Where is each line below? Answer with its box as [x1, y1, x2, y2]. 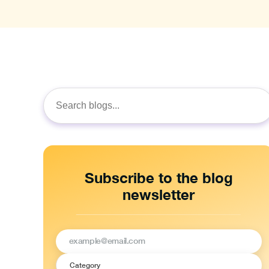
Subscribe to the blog [84, 169, 233, 186]
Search [43, 104, 68, 115]
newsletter [122, 186, 195, 203]
